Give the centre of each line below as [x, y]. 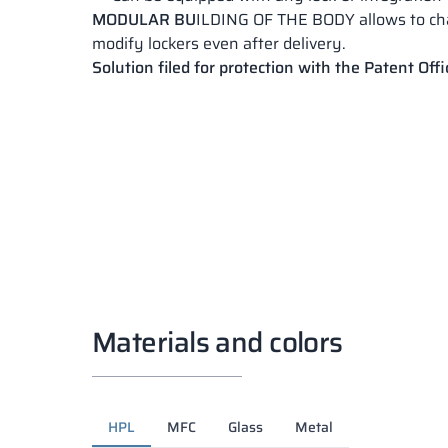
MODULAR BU [144, 20]
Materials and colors [217, 342]
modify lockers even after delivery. [219, 44]
